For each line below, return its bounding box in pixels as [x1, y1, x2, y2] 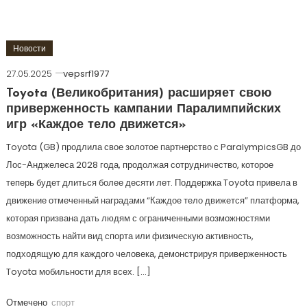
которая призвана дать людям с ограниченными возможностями [5, 212, 270, 225]
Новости [12, 42, 46, 54]
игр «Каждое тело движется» [5, 119, 186, 132]
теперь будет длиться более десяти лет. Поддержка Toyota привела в [5, 176, 297, 189]
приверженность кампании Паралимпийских [5, 103, 281, 116]
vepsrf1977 [62, 67, 109, 80]
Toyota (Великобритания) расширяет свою [5, 87, 271, 100]
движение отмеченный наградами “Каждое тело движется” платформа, [5, 194, 299, 207]
